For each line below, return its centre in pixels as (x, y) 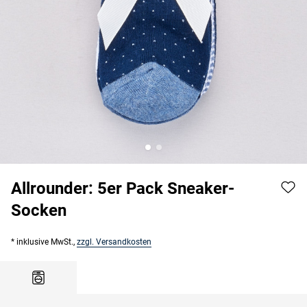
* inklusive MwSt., (44, 242)
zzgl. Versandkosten (114, 242)
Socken (39, 210)
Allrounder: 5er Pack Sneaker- (123, 188)
